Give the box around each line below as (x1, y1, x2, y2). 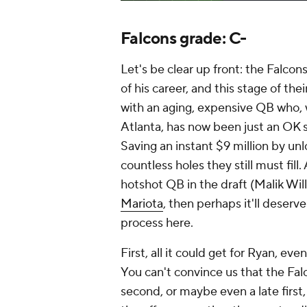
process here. (121, 215, 193, 232)
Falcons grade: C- (121, 28, 247, 50)
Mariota (121, 196, 163, 212)
